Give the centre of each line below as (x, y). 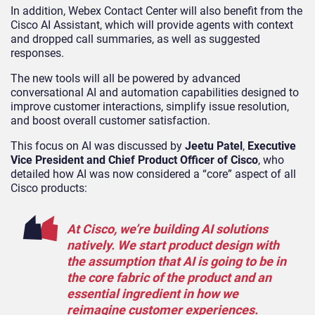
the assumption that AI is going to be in (176, 261)
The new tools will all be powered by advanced (126, 78)
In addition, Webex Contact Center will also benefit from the (156, 11)
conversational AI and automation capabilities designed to (155, 92)
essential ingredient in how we (153, 293)
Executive (272, 146)
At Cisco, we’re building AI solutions (167, 229)
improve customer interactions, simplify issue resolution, (150, 106)
